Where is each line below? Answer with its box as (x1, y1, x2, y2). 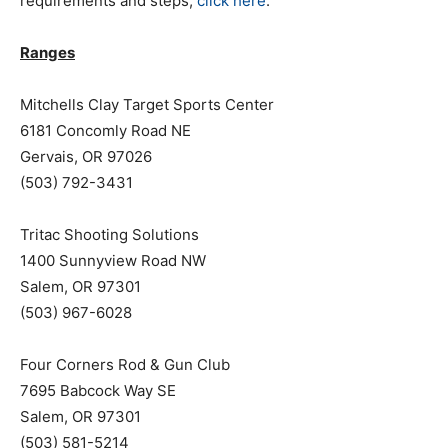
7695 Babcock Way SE (20, 381, 176, 400)
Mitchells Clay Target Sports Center (20, 95, 274, 114)
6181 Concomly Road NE (20, 121, 191, 140)
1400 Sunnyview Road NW (20, 251, 206, 270)
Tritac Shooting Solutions (20, 225, 199, 244)
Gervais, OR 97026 (20, 147, 152, 166)
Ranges (20, 43, 75, 62)
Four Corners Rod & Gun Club (20, 355, 230, 374)
